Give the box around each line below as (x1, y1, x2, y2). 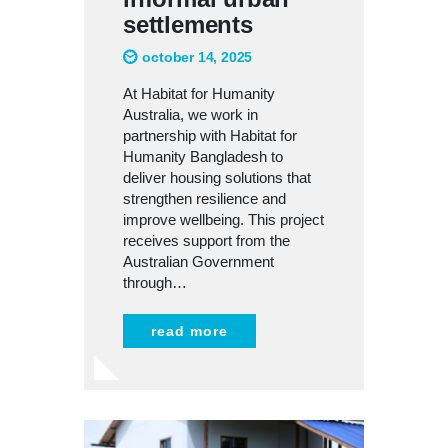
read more (151, 323, 228, 340)
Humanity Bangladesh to (123, 148, 283, 166)
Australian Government (123, 253, 274, 271)
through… (123, 274, 187, 292)
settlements (123, 11, 260, 39)
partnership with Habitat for (123, 127, 297, 145)
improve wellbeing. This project (123, 211, 324, 229)
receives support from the (123, 232, 290, 250)
